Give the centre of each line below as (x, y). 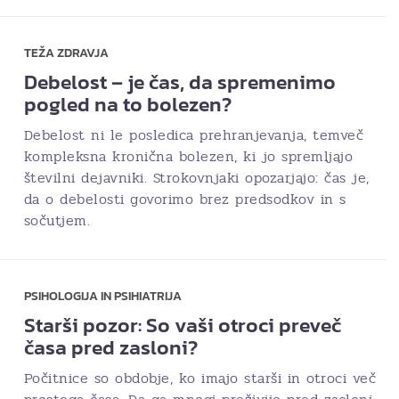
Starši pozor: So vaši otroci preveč (182, 325)
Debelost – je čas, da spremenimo (179, 82)
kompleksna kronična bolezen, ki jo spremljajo (188, 156)
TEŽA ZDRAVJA (66, 53)
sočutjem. (57, 220)
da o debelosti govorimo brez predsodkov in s (185, 199)
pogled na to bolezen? (127, 104)
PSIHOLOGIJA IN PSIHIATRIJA (102, 296)
